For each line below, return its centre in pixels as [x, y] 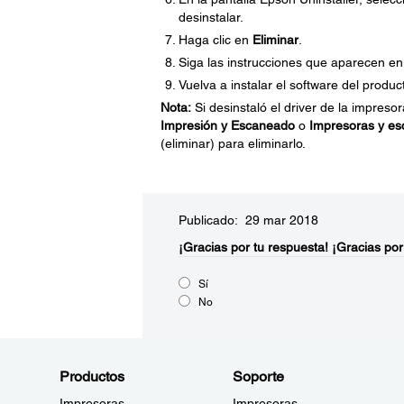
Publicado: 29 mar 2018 [248, 220]
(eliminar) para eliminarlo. [233, 143]
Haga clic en [215, 40]
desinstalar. [211, 17]
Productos [92, 376]
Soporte [258, 376]
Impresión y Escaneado [227, 125]
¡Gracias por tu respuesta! [253, 247]
